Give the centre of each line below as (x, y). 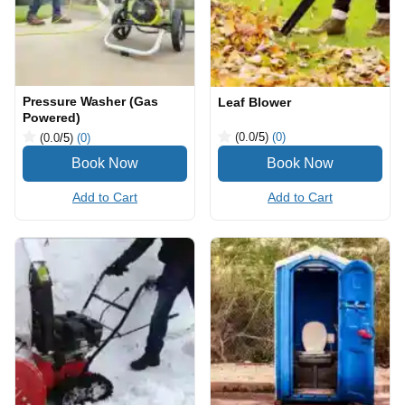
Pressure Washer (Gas (90, 101)
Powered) (52, 118)
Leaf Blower (254, 102)
